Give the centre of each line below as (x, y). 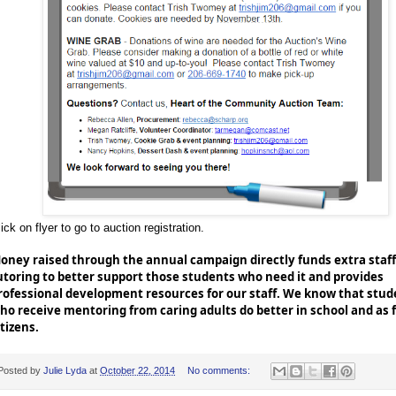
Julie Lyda (65, 371)
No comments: (220, 371)
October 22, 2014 (137, 371)
